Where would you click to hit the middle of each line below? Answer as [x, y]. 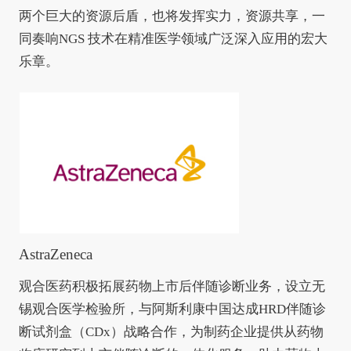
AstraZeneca [55, 255]
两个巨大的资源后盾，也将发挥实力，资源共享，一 [172, 16]
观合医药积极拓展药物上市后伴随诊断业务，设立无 [172, 287]
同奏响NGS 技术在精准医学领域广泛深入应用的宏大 [173, 39]
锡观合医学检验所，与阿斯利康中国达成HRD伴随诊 [172, 309]
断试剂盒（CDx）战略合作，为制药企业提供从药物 [171, 332]
